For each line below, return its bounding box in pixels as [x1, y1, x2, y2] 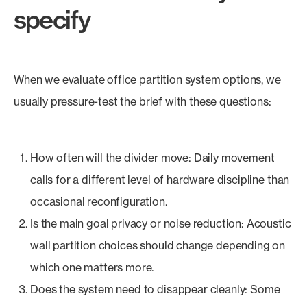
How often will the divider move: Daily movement [30, 151, 275, 164]
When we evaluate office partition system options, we [14, 73, 281, 86]
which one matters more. [30, 260, 154, 274]
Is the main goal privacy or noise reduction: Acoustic [30, 217, 291, 230]
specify [14, 4, 90, 35]
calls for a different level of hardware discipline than [30, 173, 290, 186]
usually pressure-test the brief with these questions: [14, 95, 271, 108]
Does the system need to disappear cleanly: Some [30, 282, 280, 296]
